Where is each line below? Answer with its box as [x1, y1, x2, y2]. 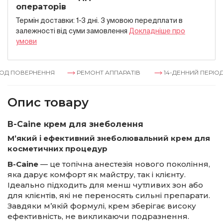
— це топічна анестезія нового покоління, [38, 159, 210, 169]
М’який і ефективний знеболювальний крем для [7, 133, 210, 143]
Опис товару [7, 95, 89, 110]
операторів [16, 2, 66, 11]
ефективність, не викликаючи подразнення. [7, 212, 189, 221]
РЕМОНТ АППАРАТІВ [67, 69, 134, 76]
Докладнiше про [129, 27, 185, 35]
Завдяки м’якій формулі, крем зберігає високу [7, 201, 196, 211]
